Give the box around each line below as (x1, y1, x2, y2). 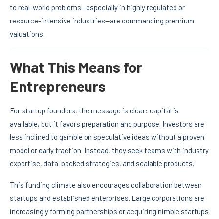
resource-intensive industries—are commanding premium (10, 16, 194, 25)
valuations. (10, 29, 44, 39)
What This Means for (10, 58, 142, 76)
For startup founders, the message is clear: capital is (10, 106, 179, 115)
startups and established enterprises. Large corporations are (10, 194, 204, 203)
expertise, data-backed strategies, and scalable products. (10, 159, 194, 168)
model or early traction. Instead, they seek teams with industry (10, 146, 209, 155)
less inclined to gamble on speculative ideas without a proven (10, 132, 204, 142)
